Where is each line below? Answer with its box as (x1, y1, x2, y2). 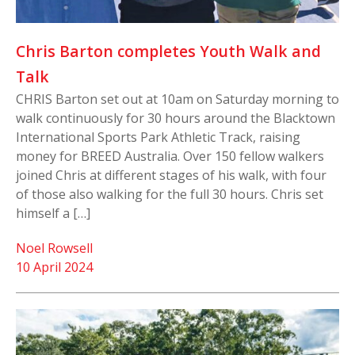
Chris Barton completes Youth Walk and (16, 40, 321, 62)
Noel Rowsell (16, 239, 93, 257)
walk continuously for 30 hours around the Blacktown (16, 109, 335, 127)
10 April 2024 (16, 258, 93, 276)
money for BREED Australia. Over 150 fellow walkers (16, 147, 324, 165)
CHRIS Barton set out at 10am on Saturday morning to (16, 90, 339, 108)
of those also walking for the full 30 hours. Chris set (16, 185, 323, 203)
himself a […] (16, 204, 90, 222)
